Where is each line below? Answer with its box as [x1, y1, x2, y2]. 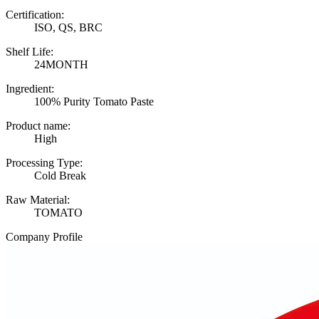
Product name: [6, 120, 70, 132]
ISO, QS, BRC [34, 21, 103, 34]
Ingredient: [6, 83, 54, 95]
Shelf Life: [6, 46, 53, 58]
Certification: [6, 9, 64, 21]
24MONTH [34, 58, 88, 71]
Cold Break [34, 169, 86, 182]
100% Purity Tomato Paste [34, 95, 154, 108]
